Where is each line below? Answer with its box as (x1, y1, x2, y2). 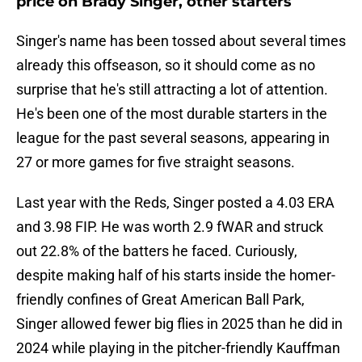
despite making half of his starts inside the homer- (16, 267, 335, 284)
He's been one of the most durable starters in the (16, 105, 327, 123)
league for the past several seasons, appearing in (16, 129, 330, 147)
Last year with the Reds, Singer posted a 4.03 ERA (16, 194, 335, 212)
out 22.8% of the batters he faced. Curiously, (16, 242, 297, 260)
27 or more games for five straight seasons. (16, 154, 295, 171)
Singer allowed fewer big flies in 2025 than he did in (16, 315, 343, 333)
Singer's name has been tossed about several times (16, 32, 346, 50)
